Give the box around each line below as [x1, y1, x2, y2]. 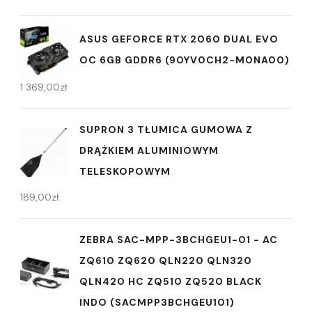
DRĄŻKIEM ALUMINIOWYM [79, 144, 219, 157]
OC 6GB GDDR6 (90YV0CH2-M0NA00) [79, 53, 290, 66]
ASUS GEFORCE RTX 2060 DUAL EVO [79, 32, 279, 45]
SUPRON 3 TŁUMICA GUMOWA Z [79, 123, 253, 136]
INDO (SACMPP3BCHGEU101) [79, 296, 235, 309]
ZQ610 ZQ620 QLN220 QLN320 [79, 254, 252, 267]
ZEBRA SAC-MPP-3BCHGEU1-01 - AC [79, 233, 278, 247]
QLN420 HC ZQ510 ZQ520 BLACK [79, 275, 262, 288]
